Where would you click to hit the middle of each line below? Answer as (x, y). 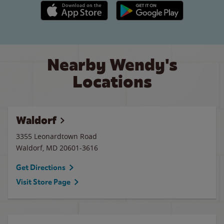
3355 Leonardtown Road (56, 136)
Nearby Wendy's (112, 65)
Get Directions (41, 167)
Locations (112, 82)
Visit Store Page (43, 182)
